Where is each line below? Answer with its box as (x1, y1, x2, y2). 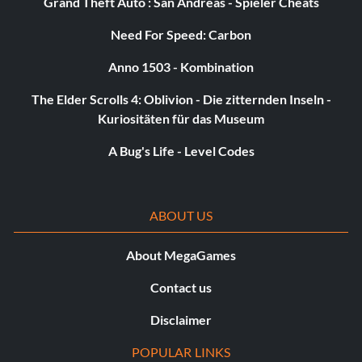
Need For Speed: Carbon (111, 27, 251, 43)
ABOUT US (149, 208, 213, 224)
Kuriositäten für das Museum (98, 111, 264, 127)
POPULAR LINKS (131, 344, 231, 360)
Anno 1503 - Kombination (108, 59, 254, 75)
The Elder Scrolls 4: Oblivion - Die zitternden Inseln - (31, 91, 331, 107)
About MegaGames (126, 247, 236, 263)
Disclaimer (150, 312, 212, 328)
